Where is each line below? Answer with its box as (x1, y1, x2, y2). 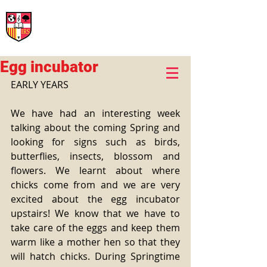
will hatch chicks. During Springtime (11, 250, 180, 263)
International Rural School (36, 8, 152, 19)
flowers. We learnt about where (11, 164, 180, 177)
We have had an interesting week (11, 107, 180, 120)
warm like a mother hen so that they (11, 235, 180, 249)
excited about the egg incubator (11, 193, 180, 206)
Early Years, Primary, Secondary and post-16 (36, 32, 182, 41)
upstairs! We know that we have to (11, 207, 180, 220)
